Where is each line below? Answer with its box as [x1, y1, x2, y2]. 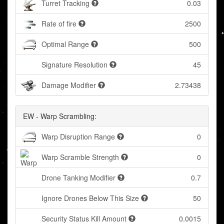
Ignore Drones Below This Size [41, 193, 139, 203]
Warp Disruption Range [41, 131, 115, 142]
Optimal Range [41, 39, 89, 49]
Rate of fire [41, 18, 76, 29]
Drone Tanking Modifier [41, 172, 115, 183]
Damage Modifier [41, 80, 96, 90]
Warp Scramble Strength [41, 152, 119, 162]
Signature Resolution [41, 59, 107, 70]
